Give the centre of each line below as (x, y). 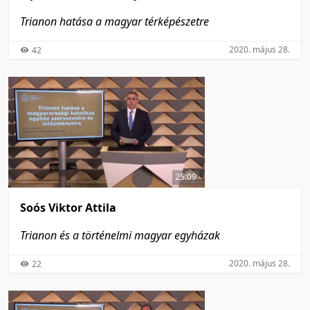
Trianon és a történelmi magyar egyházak (120, 236)
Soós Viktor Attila (68, 208)
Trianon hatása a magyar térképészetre (115, 21)
